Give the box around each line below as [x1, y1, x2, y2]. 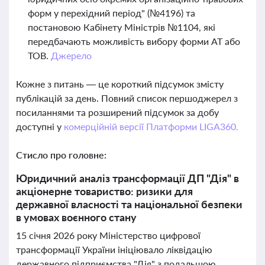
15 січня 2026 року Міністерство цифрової [16, 230, 201, 241]
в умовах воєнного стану [16, 211, 137, 224]
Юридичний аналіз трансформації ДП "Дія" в [16, 172, 239, 185]
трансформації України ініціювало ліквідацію [16, 244, 212, 255]
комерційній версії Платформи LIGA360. [63, 121, 238, 132]
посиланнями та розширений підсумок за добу [16, 106, 219, 118]
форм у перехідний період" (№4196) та [28, 7, 195, 18]
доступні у [16, 121, 64, 132]
